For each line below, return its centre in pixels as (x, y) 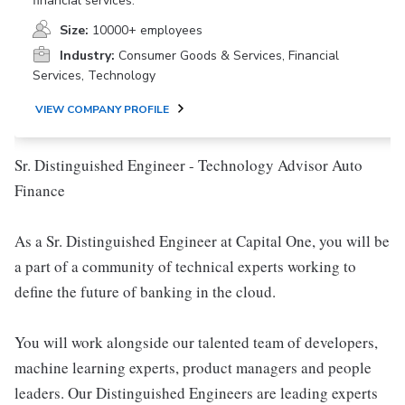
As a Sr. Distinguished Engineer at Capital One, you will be (202, 241)
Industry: (87, 56)
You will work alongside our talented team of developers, (196, 342)
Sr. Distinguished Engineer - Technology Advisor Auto (188, 165)
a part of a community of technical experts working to (185, 266)
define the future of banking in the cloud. (145, 292)
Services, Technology (94, 75)
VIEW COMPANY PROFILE (102, 109)
